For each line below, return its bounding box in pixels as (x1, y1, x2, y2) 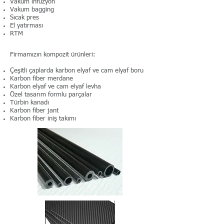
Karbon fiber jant (10, 107, 58, 114)
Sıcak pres (10, 14, 39, 21)
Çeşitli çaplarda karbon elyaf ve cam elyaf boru (10, 67, 143, 74)
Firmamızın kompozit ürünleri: (10, 51, 95, 58)
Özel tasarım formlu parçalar (10, 91, 92, 98)
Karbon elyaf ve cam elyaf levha (10, 83, 101, 90)
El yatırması (10, 22, 43, 29)
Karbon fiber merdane (10, 75, 73, 82)
